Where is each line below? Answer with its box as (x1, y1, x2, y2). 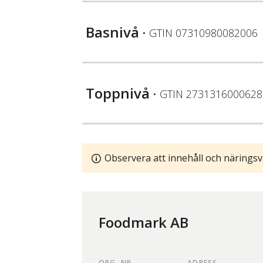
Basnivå (86, 22, 139, 42)
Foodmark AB (99, 213, 188, 232)
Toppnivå (86, 83, 150, 103)
